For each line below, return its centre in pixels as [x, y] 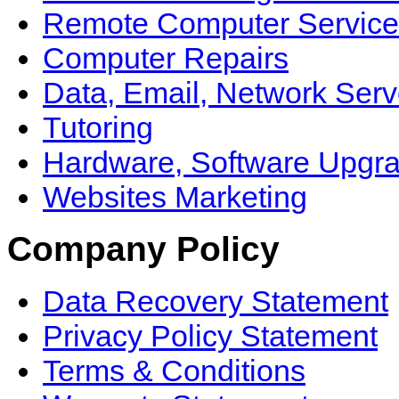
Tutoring [98, 127]
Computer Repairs [166, 57]
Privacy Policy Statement [210, 335]
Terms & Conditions [174, 370]
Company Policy [143, 249]
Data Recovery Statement [216, 301]
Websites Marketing [175, 196]
